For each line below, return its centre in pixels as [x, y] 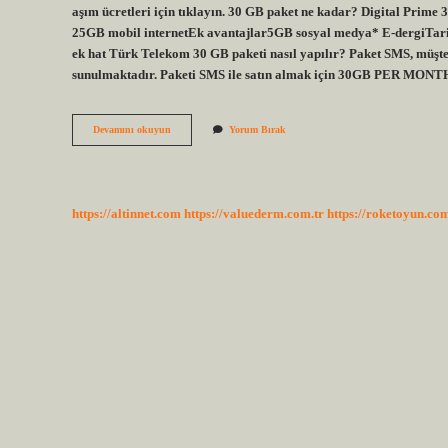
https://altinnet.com [126, 213]
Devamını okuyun [132, 130]
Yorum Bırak [257, 130]
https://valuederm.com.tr [254, 213]
